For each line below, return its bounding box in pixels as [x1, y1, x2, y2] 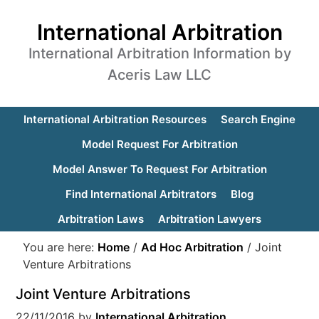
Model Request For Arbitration [81, 137, 238, 151]
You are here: [23, 240, 98, 254]
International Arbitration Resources [23, 113, 206, 126]
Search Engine [221, 113, 296, 126]
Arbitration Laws [58, 212, 144, 226]
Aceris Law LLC [108, 66, 211, 83]
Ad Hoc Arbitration [141, 240, 244, 254]
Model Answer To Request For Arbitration [52, 162, 267, 176]
